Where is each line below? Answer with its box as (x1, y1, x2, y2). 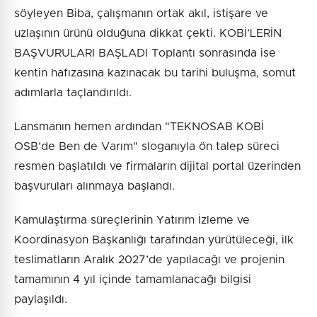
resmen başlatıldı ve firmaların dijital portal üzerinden (14, 161, 301, 173)
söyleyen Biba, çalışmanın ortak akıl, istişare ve (14, 8, 268, 20)
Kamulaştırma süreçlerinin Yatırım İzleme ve (14, 214, 250, 226)
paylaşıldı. (14, 294, 67, 306)
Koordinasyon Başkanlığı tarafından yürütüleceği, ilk (14, 234, 294, 246)
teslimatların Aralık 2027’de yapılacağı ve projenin (14, 254, 284, 266)
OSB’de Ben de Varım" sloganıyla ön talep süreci (14, 141, 279, 153)
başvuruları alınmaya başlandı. (14, 180, 175, 192)
